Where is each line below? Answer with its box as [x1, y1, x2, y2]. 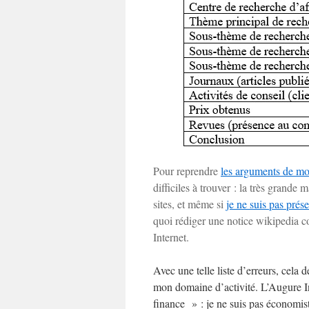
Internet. [153, 230, 189, 244]
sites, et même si [153, 197, 226, 211]
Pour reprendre [153, 163, 221, 178]
